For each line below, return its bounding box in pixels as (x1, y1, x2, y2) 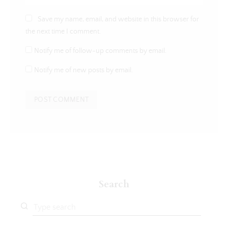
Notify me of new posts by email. (34, 66, 133, 75)
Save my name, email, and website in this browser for (37, 15, 199, 23)
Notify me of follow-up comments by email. (34, 46, 166, 55)
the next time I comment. (25, 27, 101, 36)
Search (99, 178, 129, 191)
